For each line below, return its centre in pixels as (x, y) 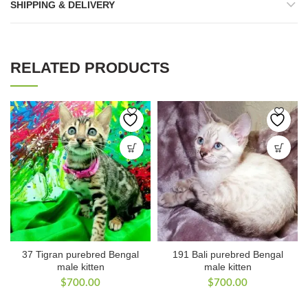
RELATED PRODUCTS (90, 68)
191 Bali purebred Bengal (228, 255)
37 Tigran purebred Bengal (80, 255)
